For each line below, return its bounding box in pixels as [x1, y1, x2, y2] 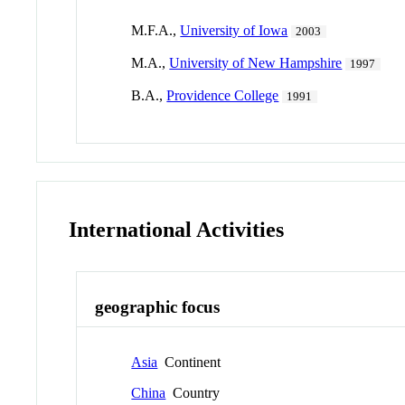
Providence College [166, 87, 279, 103]
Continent [157, 353, 221, 370]
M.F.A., [131, 22, 181, 38]
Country [165, 384, 221, 400]
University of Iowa [180, 22, 288, 38]
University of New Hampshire [169, 54, 343, 71]
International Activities [69, 217, 285, 241]
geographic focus [95, 297, 221, 317]
